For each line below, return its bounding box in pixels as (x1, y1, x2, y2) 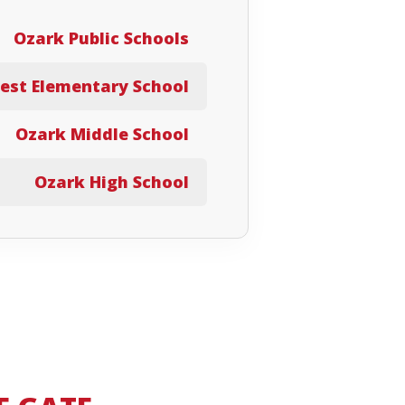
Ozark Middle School (15, 123, 189, 146)
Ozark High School (34, 171, 189, 193)
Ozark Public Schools (14, 27, 189, 50)
